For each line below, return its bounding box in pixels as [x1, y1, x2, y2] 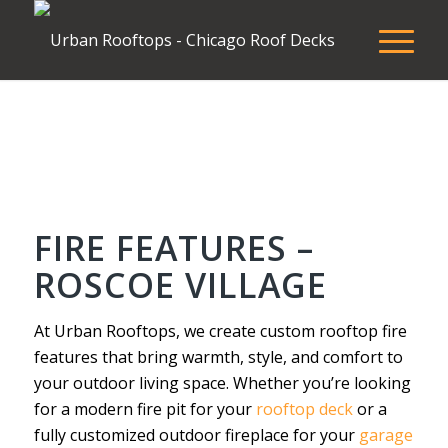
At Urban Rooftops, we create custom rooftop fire [33, 320, 407, 342]
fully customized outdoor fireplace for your [33, 424, 359, 446]
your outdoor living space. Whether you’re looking [33, 372, 411, 394]
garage [358, 424, 413, 446]
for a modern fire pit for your [33, 398, 256, 420]
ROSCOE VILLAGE [33, 262, 327, 308]
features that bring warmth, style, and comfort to [33, 346, 403, 368]
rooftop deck [255, 398, 353, 420]
